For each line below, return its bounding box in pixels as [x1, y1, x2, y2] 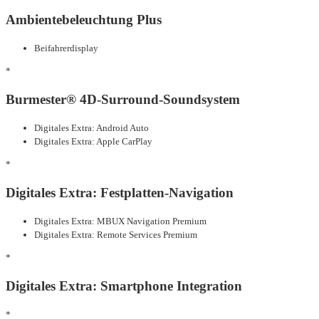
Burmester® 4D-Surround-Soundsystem [6, 91, 240, 107]
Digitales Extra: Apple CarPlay [34, 135, 152, 147]
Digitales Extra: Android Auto [34, 122, 149, 133]
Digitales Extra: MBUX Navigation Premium [34, 215, 206, 226]
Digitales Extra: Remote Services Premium [34, 229, 197, 240]
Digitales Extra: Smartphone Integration [6, 278, 242, 293]
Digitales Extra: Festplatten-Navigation [6, 184, 234, 200]
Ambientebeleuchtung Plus [6, 11, 162, 27]
